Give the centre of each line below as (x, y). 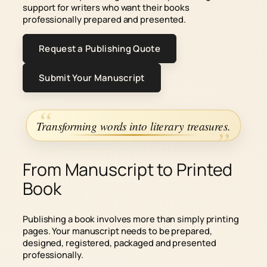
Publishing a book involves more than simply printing (131, 218)
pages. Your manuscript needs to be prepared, (117, 230)
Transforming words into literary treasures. (133, 125)
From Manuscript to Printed (128, 170)
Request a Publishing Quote (100, 48)
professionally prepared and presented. (105, 19)
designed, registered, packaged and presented (119, 242)
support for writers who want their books (106, 7)
